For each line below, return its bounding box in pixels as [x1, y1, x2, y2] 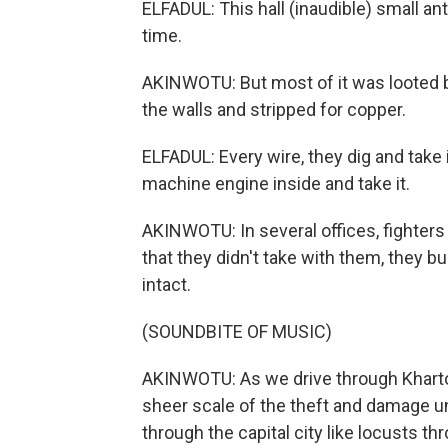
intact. [142, 274, 191, 295]
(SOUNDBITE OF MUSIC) [142, 321, 332, 342]
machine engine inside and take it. [142, 173, 410, 194]
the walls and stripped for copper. [142, 99, 406, 120]
